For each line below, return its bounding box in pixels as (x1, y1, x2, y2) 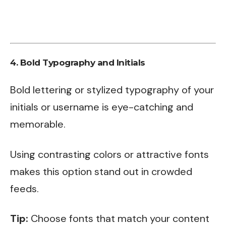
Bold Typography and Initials (20, 57, 145, 68)
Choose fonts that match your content (28, 212, 209, 225)
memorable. (10, 118, 66, 131)
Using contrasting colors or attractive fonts (10, 147, 209, 161)
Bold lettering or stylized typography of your (10, 83, 214, 96)
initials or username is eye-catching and (10, 100, 193, 114)
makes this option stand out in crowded (10, 164, 192, 178)
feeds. (10, 182, 39, 195)
